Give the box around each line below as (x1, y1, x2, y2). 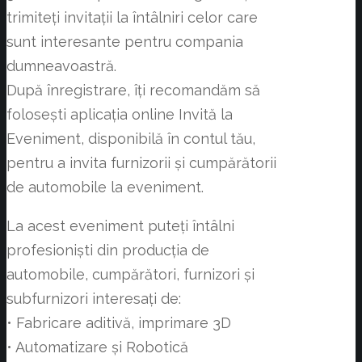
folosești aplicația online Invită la (6, 106, 233, 124)
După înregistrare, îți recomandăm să (6, 82, 260, 99)
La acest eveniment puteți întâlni (6, 217, 234, 235)
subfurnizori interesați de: (6, 290, 181, 308)
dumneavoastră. (6, 57, 116, 75)
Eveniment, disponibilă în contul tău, (6, 130, 255, 148)
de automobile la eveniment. (6, 179, 204, 196)
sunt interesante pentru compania (6, 33, 243, 51)
